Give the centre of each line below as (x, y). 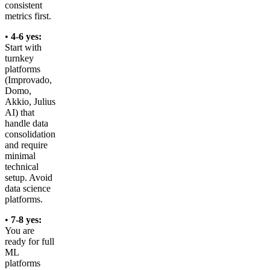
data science (28, 188)
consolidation (30, 134)
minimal (20, 155)
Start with (23, 47)
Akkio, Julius (30, 101)
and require (26, 145)
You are (20, 230)
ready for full (30, 241)
